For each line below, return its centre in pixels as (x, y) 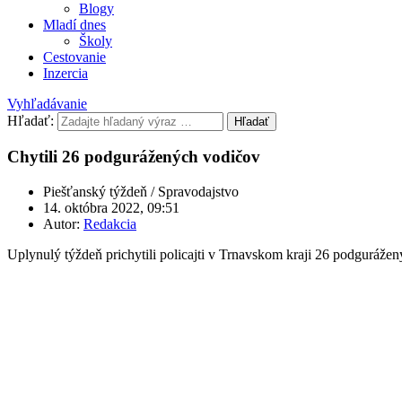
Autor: (63, 224)
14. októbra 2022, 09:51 (111, 208)
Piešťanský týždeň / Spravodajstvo (141, 192)
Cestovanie (74, 57)
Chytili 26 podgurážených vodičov (134, 157)
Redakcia (110, 224)
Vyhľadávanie (47, 103)
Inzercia (66, 73)
